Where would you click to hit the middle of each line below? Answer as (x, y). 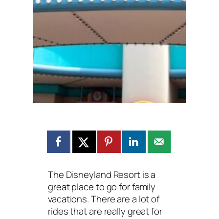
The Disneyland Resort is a (102, 174)
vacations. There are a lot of (104, 199)
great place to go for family (102, 186)
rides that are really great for (105, 211)
